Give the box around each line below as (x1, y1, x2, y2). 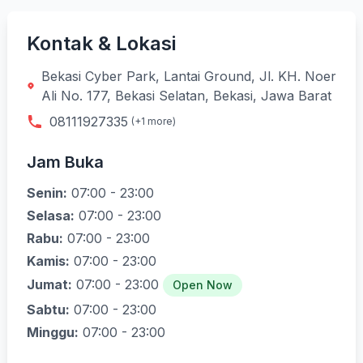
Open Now (173, 278, 233, 292)
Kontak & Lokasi (27, 32, 176, 55)
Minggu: (27, 324, 79, 340)
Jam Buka (27, 152, 104, 172)
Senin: (27, 185, 67, 201)
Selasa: (27, 207, 75, 224)
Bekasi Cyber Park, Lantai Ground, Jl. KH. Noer (41, 68, 337, 84)
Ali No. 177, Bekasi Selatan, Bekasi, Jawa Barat (41, 88, 332, 104)
